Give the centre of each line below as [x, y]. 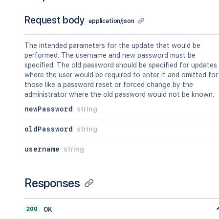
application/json [111, 21]
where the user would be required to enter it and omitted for [121, 75]
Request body [55, 20]
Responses [52, 183]
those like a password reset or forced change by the [109, 85]
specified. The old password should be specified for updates [121, 65]
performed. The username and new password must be [110, 55]
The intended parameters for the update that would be [112, 45]
